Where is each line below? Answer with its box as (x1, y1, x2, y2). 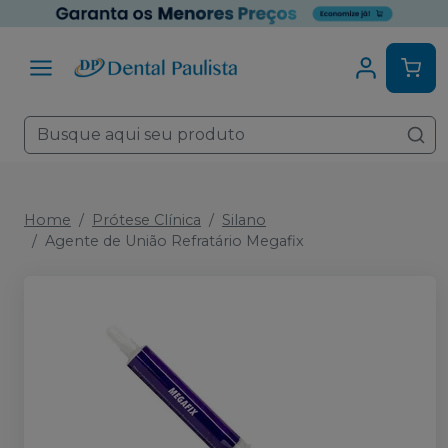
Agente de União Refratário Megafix (45, 232, 304, 250)
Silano (222, 211, 266, 229)
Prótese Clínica (92, 211, 201, 229)
